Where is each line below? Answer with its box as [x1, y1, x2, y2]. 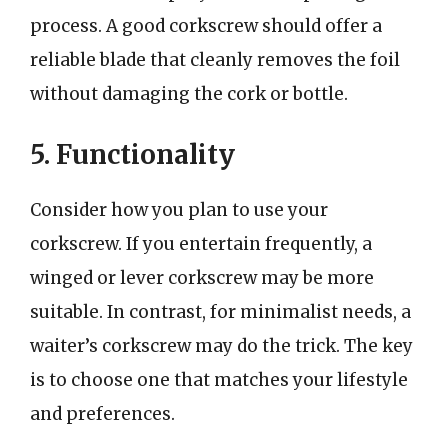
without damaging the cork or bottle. [30, 83, 348, 105]
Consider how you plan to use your [30, 198, 328, 221]
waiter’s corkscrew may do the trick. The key [30, 334, 413, 357]
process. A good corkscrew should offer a [30, 15, 382, 37]
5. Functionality [30, 137, 235, 171]
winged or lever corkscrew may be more [30, 266, 374, 289]
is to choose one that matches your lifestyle [30, 368, 408, 391]
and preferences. [30, 402, 175, 425]
